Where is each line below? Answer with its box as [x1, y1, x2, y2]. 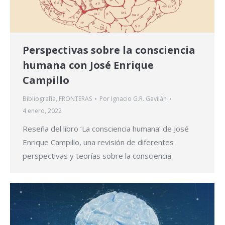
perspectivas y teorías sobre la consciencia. [23, 151, 173, 161]
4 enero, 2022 [23, 106, 62, 116]
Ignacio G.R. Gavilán [111, 94, 167, 103]
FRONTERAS [59, 94, 92, 103]
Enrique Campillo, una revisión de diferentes [23, 137, 174, 148]
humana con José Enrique [23, 58, 154, 72]
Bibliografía [23, 94, 56, 103]
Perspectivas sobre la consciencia [23, 43, 195, 57]
